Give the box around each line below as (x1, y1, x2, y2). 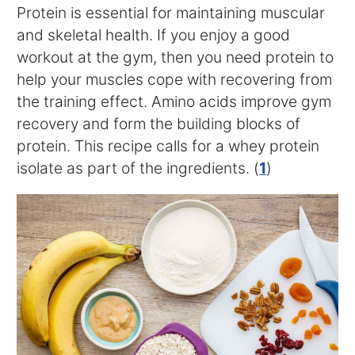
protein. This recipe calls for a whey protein (17, 136, 320, 155)
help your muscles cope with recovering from (17, 70, 333, 89)
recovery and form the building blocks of (17, 114, 301, 133)
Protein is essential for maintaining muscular (17, 3, 326, 22)
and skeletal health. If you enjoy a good (17, 25, 291, 44)
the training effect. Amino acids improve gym (17, 92, 332, 111)
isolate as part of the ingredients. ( (17, 158, 260, 177)
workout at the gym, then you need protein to (17, 48, 334, 67)
